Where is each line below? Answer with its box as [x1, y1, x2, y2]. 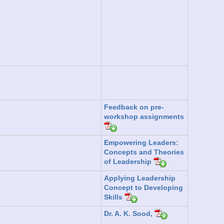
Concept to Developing [104, 183, 183, 191]
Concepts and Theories [104, 147, 184, 156]
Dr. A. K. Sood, [104, 209, 154, 218]
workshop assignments [104, 112, 184, 120]
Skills [104, 193, 124, 201]
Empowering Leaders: [104, 138, 178, 146]
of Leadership [104, 157, 153, 166]
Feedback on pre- [104, 102, 164, 111]
